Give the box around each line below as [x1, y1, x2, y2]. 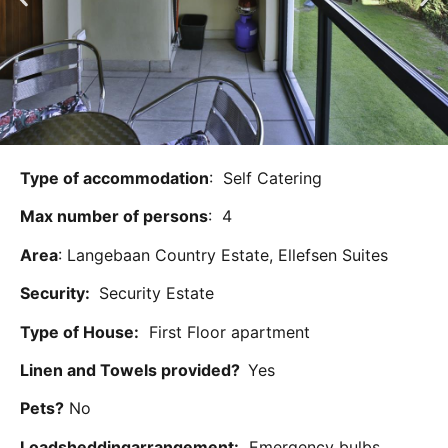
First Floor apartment [139, 321, 310, 342]
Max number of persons [20, 206, 208, 227]
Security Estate [94, 283, 214, 304]
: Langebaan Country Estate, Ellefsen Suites [58, 244, 388, 265]
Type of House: [20, 321, 139, 342]
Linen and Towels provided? [20, 360, 248, 381]
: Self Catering [209, 168, 322, 189]
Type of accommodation [20, 168, 209, 189]
